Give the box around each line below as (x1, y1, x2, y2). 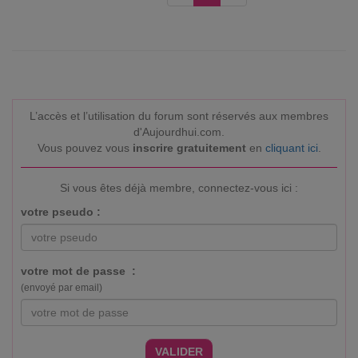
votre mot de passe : (21, 265, 136, 277)
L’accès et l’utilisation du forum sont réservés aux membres (30, 109, 328, 122)
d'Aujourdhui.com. (133, 125, 225, 138)
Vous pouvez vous (37, 141, 133, 154)
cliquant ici (265, 141, 318, 154)
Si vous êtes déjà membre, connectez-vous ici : (60, 181, 298, 194)
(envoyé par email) (21, 282, 102, 293)
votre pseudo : (21, 205, 101, 218)
